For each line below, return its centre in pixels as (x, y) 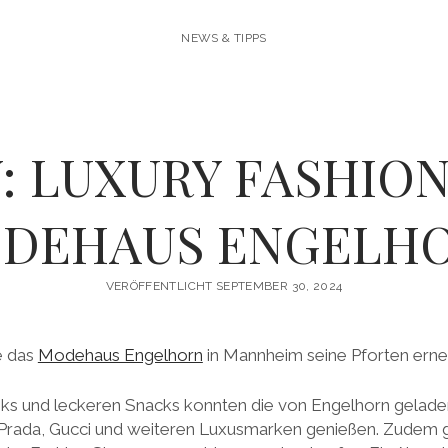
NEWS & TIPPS (224, 38)
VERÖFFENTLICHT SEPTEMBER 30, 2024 (224, 286)
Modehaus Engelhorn (120, 355)
